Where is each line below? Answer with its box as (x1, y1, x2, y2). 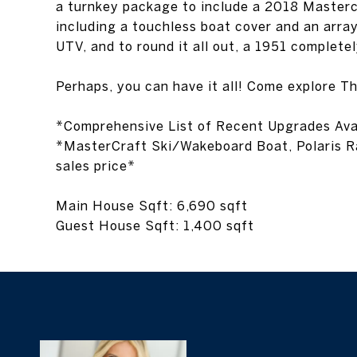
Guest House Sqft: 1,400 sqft (56, 183, 254, 198)
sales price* (56, 124, 135, 138)
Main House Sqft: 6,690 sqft (56, 163, 248, 178)
